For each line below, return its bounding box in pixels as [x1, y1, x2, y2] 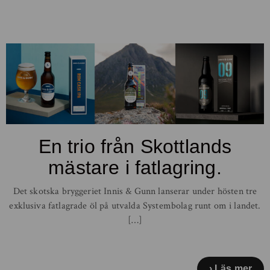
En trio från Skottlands [38, 135, 232, 157]
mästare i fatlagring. [48, 156, 222, 178]
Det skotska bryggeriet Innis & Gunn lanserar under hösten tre [13, 184, 257, 198]
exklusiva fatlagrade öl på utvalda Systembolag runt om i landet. [9, 199, 261, 212]
